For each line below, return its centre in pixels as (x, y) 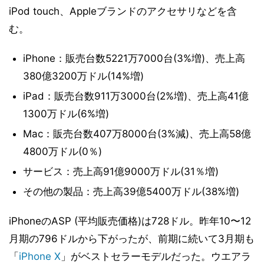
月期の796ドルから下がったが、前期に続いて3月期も (132, 239)
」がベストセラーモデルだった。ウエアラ (156, 256)
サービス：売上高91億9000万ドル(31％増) (121, 171)
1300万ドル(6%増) (66, 114)
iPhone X (40, 256)
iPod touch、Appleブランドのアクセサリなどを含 (123, 11)
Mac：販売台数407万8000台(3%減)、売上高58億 (137, 134)
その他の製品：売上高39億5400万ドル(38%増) (131, 192)
